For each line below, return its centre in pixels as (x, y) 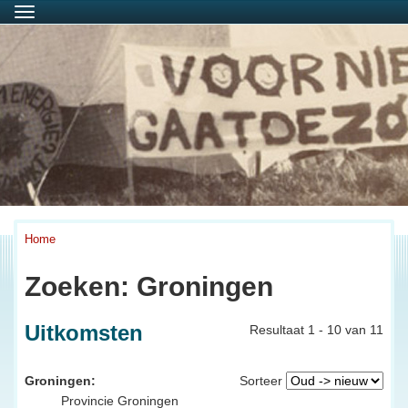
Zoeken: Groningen (149, 286)
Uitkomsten (84, 332)
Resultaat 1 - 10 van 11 (316, 329)
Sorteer (261, 380)
